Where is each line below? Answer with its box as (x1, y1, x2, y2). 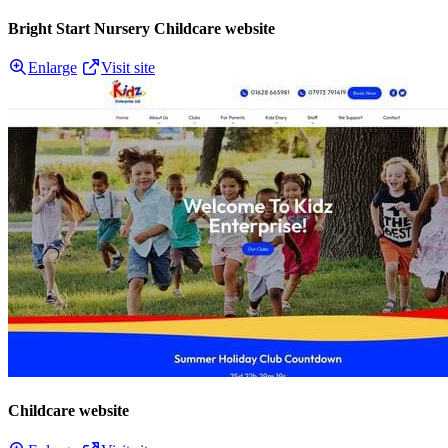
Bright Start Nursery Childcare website (8, 19, 275, 37)
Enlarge (28, 59, 77, 77)
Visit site (101, 59, 155, 77)
